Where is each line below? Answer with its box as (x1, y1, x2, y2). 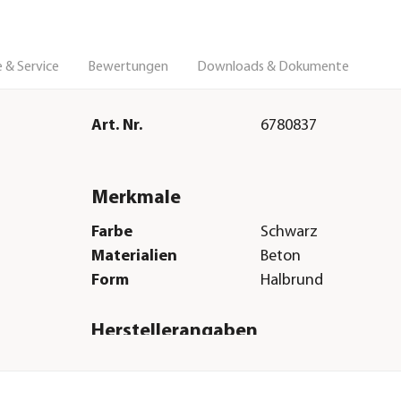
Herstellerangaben (90, 320, 258, 342)
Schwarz (260, 223, 319, 241)
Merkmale (90, 188, 181, 209)
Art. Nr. (90, 117, 142, 135)
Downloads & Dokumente (197, 60, 349, 75)
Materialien (90, 247, 177, 265)
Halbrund (260, 271, 324, 289)
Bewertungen (88, 60, 168, 75)
